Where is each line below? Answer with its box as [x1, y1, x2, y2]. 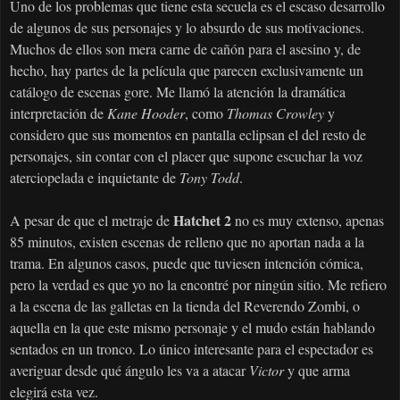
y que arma [287, 361, 350, 380]
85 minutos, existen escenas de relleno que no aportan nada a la [10, 232, 364, 252]
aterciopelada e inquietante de [10, 168, 179, 187]
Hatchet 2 [173, 210, 231, 231]
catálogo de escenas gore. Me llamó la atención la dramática [10, 82, 346, 102]
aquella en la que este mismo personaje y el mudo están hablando [10, 318, 375, 337]
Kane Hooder [107, 104, 185, 123]
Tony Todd [179, 168, 239, 187]
